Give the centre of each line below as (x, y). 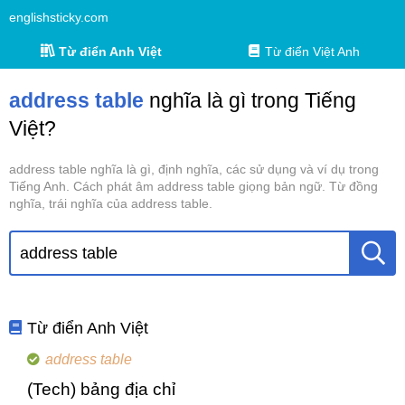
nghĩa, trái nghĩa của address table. (111, 203)
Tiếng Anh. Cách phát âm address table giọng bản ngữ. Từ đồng (193, 186)
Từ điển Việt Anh (313, 52)
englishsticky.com (59, 17)
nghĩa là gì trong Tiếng (250, 100)
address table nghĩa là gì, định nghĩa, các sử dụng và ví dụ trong (194, 169)
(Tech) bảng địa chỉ (101, 389)
